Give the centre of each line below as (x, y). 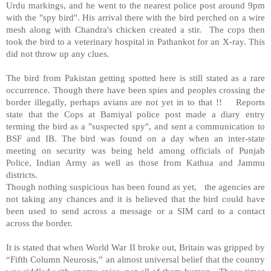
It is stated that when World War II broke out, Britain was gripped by (135, 247)
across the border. (39, 223)
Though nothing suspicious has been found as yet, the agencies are (135, 186)
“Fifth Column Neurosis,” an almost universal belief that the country (135, 259)
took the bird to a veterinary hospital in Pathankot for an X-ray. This (135, 41)
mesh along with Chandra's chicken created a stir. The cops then (135, 29)
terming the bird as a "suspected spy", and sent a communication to (135, 126)
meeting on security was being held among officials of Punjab (135, 150)
